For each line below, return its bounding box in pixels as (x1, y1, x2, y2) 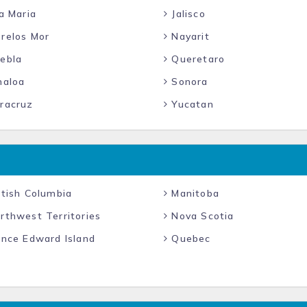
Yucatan (168, 98, 214, 110)
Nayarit (168, 30, 210, 42)
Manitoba (168, 187, 220, 199)
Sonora (168, 75, 208, 88)
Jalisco (168, 8, 206, 20)
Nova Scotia (168, 210, 234, 222)
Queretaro (168, 53, 225, 65)
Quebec (168, 232, 211, 245)
